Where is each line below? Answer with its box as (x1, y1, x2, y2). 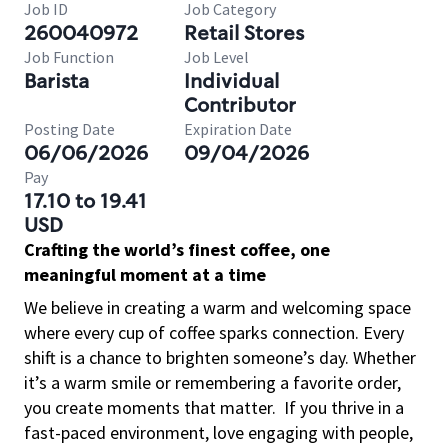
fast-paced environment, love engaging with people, (24, 421, 413, 444)
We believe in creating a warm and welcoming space (24, 296, 411, 319)
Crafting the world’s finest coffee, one (24, 238, 330, 261)
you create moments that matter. (24, 396, 276, 419)
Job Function (24, 47, 114, 67)
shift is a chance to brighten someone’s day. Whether (24, 346, 416, 369)
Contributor (184, 92, 296, 118)
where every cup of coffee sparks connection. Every (24, 321, 404, 344)
